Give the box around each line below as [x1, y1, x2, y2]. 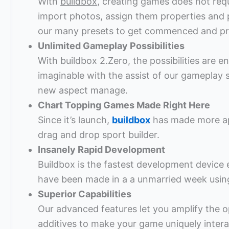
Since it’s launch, [38, 114, 112, 126]
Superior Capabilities [38, 189, 131, 200]
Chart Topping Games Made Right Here [38, 100, 210, 111]
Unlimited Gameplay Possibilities [38, 40, 185, 52]
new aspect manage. [38, 85, 128, 96]
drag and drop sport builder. [38, 129, 159, 141]
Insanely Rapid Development [38, 144, 165, 155]
